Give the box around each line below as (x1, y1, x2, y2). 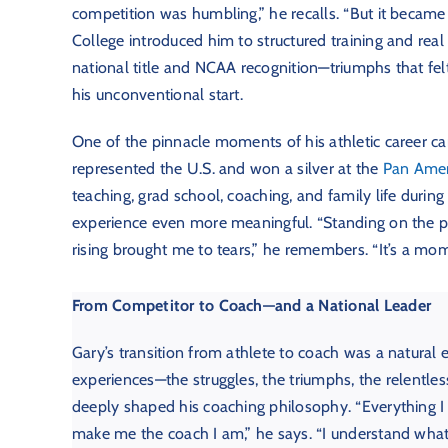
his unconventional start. (71, 85, 243, 105)
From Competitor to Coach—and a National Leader (71, 296, 431, 316)
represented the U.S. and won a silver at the (71, 159, 383, 179)
